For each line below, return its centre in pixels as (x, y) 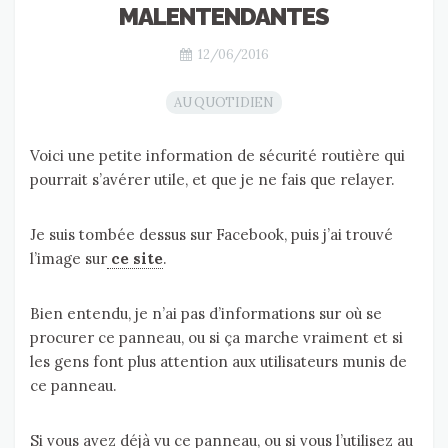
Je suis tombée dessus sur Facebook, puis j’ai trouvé (211, 234)
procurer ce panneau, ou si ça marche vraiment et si (216, 337)
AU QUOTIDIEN (224, 102)
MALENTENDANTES (224, 16)
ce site (135, 258)
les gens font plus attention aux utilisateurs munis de (218, 361)
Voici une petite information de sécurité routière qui (217, 155)
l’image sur (68, 258)
